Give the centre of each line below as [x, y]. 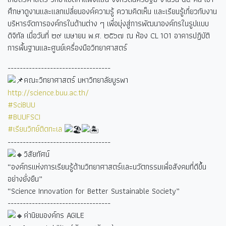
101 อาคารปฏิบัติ [185, 36]
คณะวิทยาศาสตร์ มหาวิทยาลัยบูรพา [76, 80]
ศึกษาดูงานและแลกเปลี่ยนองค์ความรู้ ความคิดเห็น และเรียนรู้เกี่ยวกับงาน [112, 11]
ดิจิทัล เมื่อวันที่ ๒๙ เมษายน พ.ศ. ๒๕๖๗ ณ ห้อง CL [84, 36]
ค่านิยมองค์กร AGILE [54, 215]
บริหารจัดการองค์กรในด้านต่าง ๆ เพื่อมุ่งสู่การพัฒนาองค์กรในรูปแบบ [108, 23]
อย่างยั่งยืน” [25, 179]
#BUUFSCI [24, 117]
